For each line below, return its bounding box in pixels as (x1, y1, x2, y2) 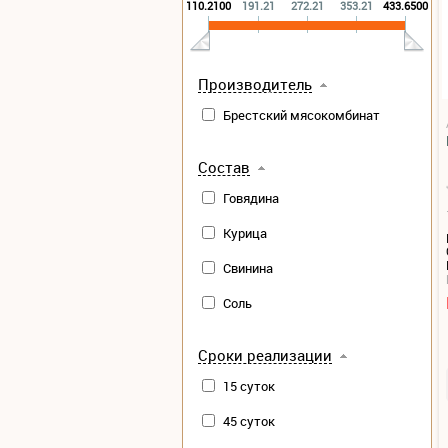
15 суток (222, 376, 275, 395)
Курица (222, 223, 267, 242)
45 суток (222, 411, 275, 430)
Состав (197, 156, 250, 177)
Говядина (222, 188, 279, 207)
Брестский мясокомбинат (222, 105, 380, 124)
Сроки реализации (197, 344, 332, 365)
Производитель (197, 73, 312, 94)
